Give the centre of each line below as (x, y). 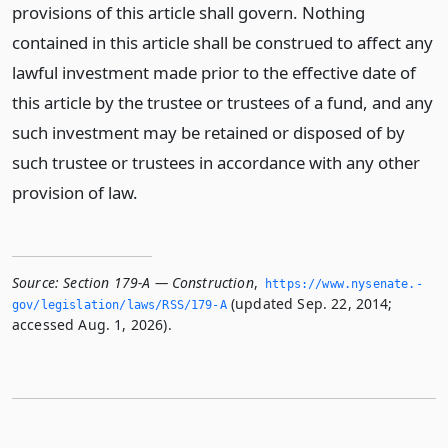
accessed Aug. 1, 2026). (92, 324)
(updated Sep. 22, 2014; (309, 303)
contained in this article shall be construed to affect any (222, 42)
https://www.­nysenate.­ (344, 284)
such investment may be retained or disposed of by (208, 132)
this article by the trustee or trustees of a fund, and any (222, 102)
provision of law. (75, 192)
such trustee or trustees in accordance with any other (216, 162)
